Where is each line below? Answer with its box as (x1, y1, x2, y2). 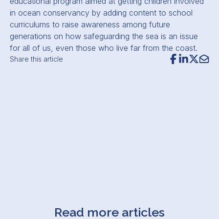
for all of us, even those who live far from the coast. (10, 43, 197, 53)
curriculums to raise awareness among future (10, 20, 170, 29)
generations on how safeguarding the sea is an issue (10, 31, 198, 41)
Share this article (10, 55, 63, 63)
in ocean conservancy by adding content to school (10, 8, 193, 18)
